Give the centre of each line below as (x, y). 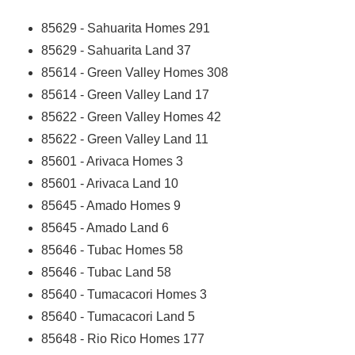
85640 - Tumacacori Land (113, 316)
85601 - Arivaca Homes (107, 161)
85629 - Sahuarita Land (108, 50)
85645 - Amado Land (100, 227)
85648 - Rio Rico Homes (111, 338)
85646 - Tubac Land (98, 272)
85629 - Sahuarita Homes (114, 28)
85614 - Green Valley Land (117, 94)
